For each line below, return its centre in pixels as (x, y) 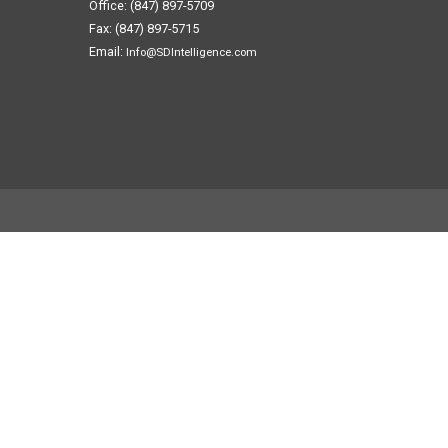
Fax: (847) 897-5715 (144, 29)
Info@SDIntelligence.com (192, 52)
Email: (108, 52)
